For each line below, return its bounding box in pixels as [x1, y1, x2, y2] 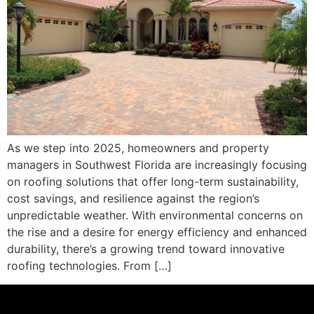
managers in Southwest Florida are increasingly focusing [7, 158, 307, 172]
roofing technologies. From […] [7, 259, 172, 273]
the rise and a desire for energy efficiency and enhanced [7, 225, 307, 240]
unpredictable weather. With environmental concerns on [7, 208, 303, 223]
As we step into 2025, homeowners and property [7, 141, 269, 156]
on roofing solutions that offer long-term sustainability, [7, 175, 299, 189]
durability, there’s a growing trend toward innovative [7, 242, 285, 257]
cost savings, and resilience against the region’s [7, 191, 259, 206]
